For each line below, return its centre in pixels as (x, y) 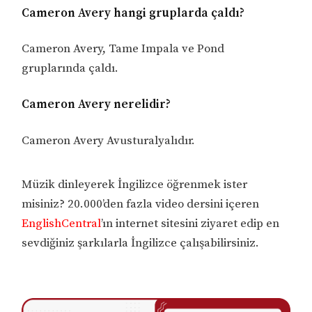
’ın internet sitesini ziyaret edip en (190, 223)
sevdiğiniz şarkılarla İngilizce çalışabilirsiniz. (141, 243)
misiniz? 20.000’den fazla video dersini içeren (141, 204)
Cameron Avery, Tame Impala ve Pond (123, 49)
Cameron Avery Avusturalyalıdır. (109, 140)
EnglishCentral (62, 223)
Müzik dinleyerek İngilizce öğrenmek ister (135, 184)
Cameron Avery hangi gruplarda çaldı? (133, 13)
